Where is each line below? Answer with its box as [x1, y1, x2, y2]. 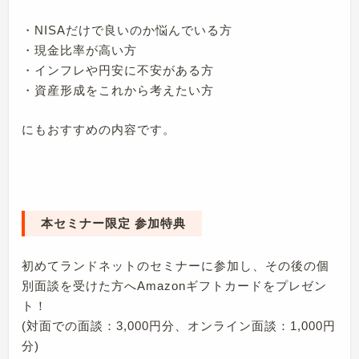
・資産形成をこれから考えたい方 [22, 83, 215, 98]
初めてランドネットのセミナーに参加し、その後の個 [22, 259, 330, 273]
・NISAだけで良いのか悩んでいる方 [22, 23, 233, 38]
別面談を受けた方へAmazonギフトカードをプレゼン [22, 279, 328, 293]
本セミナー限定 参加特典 [41, 216, 187, 231]
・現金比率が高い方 [22, 43, 138, 58]
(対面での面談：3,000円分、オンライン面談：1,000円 [22, 319, 337, 333]
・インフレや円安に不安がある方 [22, 63, 215, 78]
